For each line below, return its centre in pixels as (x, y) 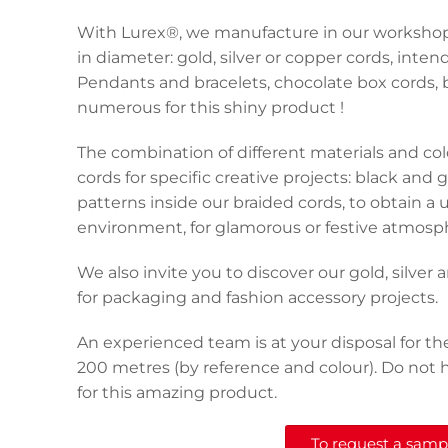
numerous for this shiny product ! (210, 107)
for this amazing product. (177, 392)
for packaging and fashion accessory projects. (257, 297)
